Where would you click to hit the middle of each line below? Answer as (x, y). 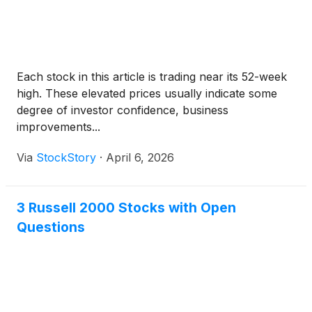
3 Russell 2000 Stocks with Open (126, 208)
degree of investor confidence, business (123, 110)
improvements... (58, 127)
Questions (51, 227)
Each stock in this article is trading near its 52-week (152, 77)
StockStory (66, 157)
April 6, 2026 (140, 157)
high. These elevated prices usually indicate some (147, 93)
